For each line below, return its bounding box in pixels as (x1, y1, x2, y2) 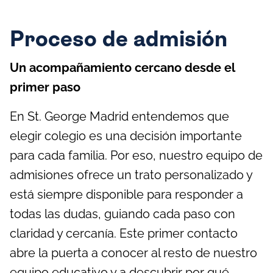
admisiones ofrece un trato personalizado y (10, 167, 252, 182)
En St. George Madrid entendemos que (10, 108, 229, 124)
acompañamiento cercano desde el (26, 60, 235, 75)
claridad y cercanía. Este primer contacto (10, 225, 238, 241)
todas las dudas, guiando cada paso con (10, 206, 235, 221)
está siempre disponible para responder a (10, 186, 243, 202)
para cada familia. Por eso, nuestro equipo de (10, 147, 263, 163)
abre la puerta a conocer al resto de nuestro (10, 245, 257, 260)
